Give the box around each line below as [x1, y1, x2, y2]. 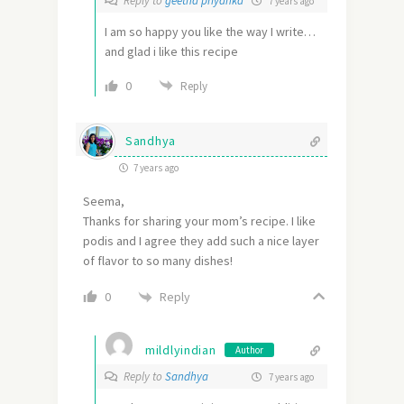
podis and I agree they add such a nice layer [83, 233, 319, 250]
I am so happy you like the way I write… [105, 23, 316, 41]
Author [235, 344, 264, 357]
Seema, [83, 193, 124, 210]
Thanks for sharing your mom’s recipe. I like [83, 213, 316, 230]
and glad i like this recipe [105, 43, 238, 60]
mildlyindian [145, 342, 216, 359]
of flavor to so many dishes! [83, 252, 233, 270]
